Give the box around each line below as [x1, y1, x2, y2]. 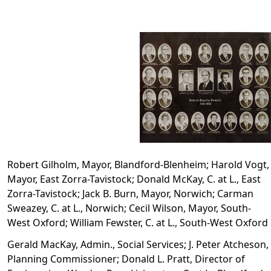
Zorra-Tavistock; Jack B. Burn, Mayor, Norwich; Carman [7, 187, 253, 201]
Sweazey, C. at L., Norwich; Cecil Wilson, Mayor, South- [7, 201, 251, 215]
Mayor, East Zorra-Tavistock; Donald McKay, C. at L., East [7, 172, 261, 186]
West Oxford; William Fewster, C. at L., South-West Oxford [7, 216, 268, 230]
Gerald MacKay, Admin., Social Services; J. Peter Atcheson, [7, 238, 269, 252]
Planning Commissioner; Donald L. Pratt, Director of [7, 252, 245, 266]
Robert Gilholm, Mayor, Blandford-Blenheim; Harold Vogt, [7, 158, 269, 172]
